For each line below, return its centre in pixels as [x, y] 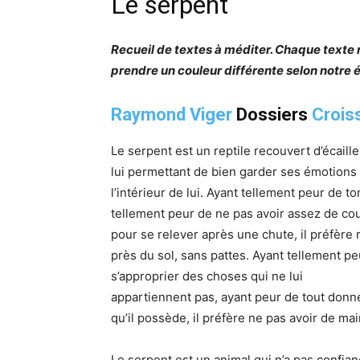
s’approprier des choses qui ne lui [207, 276]
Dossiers [272, 114]
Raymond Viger [172, 114]
